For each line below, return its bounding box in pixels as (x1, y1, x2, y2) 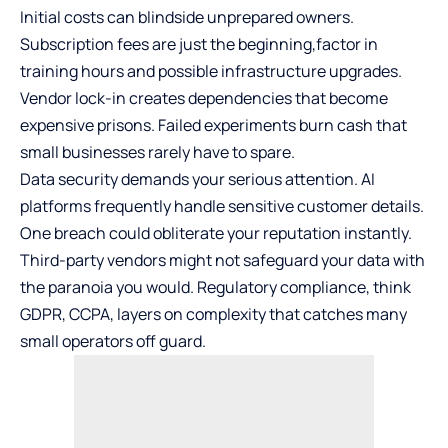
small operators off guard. (20, 330, 206, 352)
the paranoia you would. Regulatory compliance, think (20, 276, 411, 298)
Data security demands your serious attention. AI (20, 168, 375, 190)
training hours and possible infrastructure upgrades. (20, 60, 402, 82)
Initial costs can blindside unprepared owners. (20, 6, 354, 28)
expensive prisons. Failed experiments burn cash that (20, 114, 407, 136)
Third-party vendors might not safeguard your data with (20, 249, 425, 271)
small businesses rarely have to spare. (20, 141, 295, 163)
